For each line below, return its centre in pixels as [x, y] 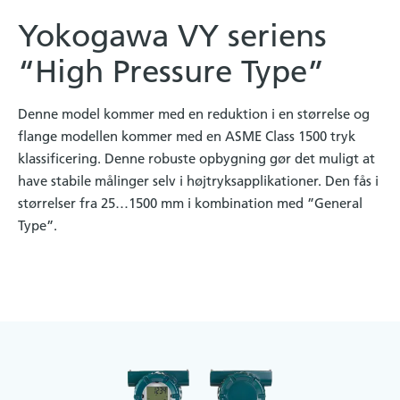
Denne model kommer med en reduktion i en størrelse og [194, 113]
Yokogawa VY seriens [172, 35]
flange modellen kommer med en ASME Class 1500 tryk [187, 136]
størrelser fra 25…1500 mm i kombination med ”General [190, 203]
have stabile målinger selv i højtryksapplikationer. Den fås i [198, 180]
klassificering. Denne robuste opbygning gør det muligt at [196, 158]
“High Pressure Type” [171, 71]
